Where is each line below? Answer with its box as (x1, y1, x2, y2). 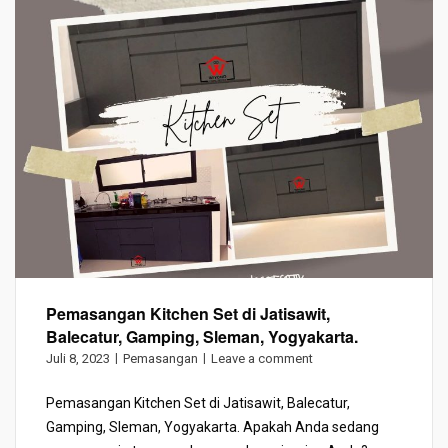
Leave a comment (211, 351, 313, 367)
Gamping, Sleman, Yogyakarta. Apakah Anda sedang (46, 419, 379, 436)
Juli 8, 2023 (46, 351, 110, 367)
